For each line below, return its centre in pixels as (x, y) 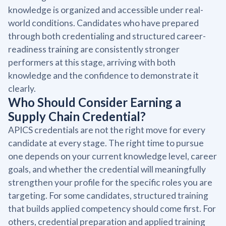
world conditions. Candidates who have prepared (103, 23)
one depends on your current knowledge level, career (112, 156)
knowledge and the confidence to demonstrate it (103, 75)
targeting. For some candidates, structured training (108, 195)
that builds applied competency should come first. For (112, 208)
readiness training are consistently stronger (94, 49)
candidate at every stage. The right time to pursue (106, 143)
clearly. (22, 88)
